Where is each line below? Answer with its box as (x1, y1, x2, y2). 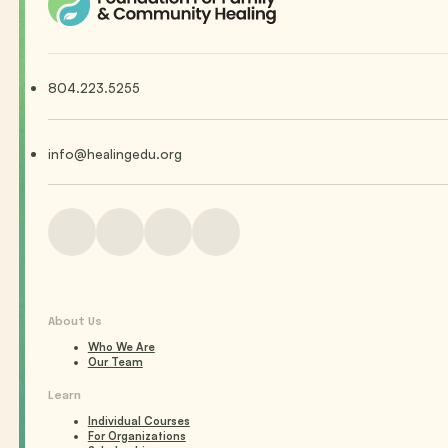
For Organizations (87, 429, 186, 444)
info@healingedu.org (47, 145, 182, 162)
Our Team (87, 355, 143, 370)
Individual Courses (87, 414, 190, 429)
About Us (47, 316, 102, 328)
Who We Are (87, 340, 155, 355)
